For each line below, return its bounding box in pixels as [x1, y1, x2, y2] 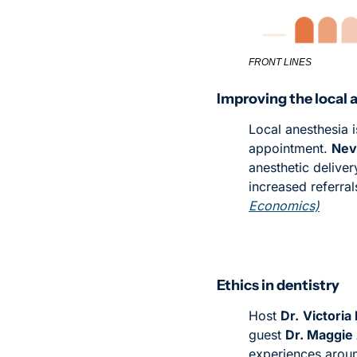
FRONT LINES [249, 57, 312, 69]
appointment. [249, 140, 331, 157]
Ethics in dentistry [217, 277, 339, 295]
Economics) [249, 198, 320, 214]
